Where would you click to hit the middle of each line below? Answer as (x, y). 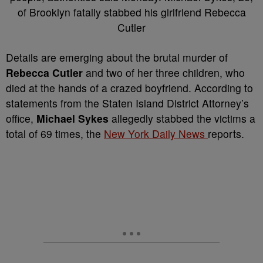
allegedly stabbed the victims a (182, 118)
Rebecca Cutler (44, 73)
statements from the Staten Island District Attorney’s (127, 103)
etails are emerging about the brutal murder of (121, 57)
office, (21, 118)
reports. (226, 134)
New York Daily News (156, 134)
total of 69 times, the (55, 134)
